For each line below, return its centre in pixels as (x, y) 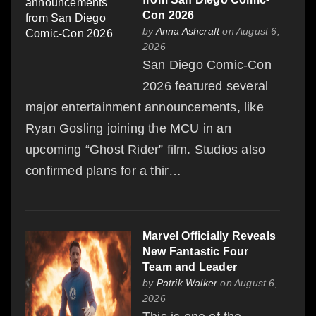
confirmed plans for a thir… (104, 170)
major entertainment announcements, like (145, 107)
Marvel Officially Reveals (209, 236)
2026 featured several (206, 86)
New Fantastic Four (196, 251)
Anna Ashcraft (188, 31)
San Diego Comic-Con (207, 65)
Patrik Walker (187, 282)
